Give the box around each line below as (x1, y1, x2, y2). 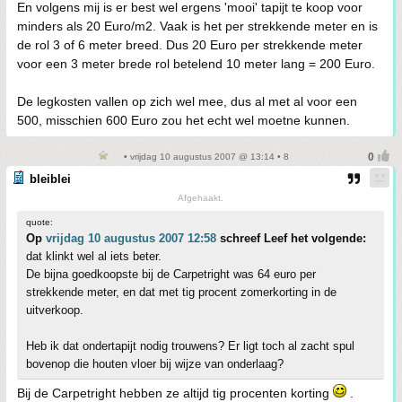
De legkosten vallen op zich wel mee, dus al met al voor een (17, 94, 357, 109)
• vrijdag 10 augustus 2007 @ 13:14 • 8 (120, 152, 289, 162)
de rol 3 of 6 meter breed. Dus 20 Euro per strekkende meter (17, 38, 363, 52)
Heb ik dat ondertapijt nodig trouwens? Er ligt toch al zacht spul (26, 339, 354, 353)
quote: (26, 217, 53, 227)
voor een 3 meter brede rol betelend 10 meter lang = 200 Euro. (17, 57, 375, 71)
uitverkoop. (26, 303, 83, 317)
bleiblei (30, 172, 71, 186)
